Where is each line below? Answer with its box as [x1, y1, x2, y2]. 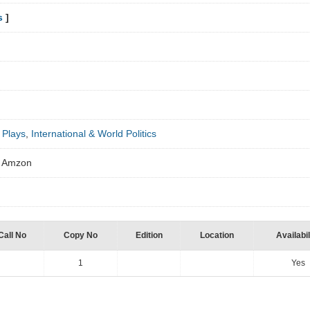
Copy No [64, 230, 98, 240]
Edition [135, 230, 163, 240]
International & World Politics [31, 129, 156, 139]
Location [200, 230, 234, 240]
